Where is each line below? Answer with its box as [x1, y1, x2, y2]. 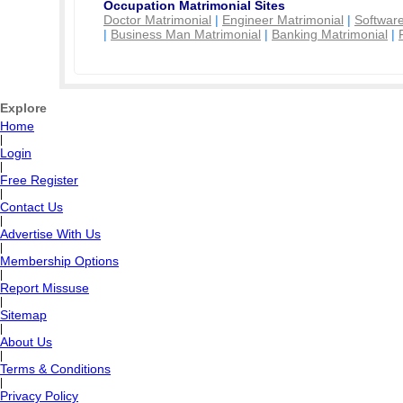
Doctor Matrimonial [103, 13, 211, 27]
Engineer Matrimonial [222, 13, 344, 27]
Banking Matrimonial [272, 27, 388, 41]
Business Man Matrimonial [111, 27, 261, 41]
